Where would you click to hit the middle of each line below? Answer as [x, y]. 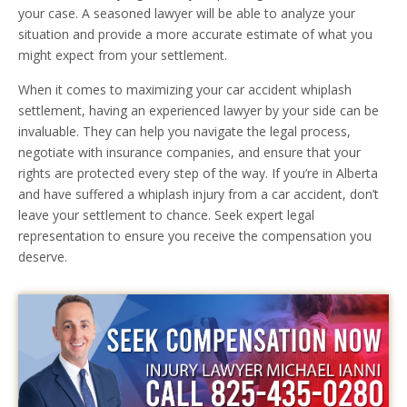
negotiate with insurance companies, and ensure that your [189, 153]
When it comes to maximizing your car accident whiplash [185, 90]
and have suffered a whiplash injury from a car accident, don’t [199, 194]
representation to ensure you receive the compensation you [195, 236]
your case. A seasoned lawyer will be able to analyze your [187, 14]
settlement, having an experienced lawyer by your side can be [199, 111]
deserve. [43, 257]
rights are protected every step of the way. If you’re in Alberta [198, 174]
